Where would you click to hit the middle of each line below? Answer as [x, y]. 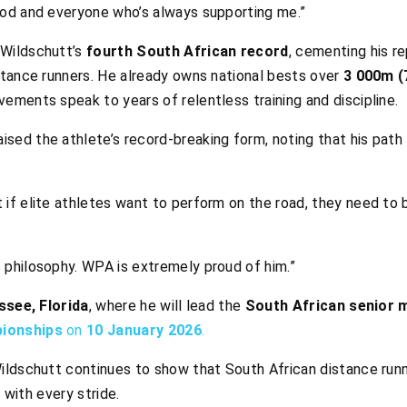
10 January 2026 [144, 331]
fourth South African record [188, 52]
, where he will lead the [167, 306]
